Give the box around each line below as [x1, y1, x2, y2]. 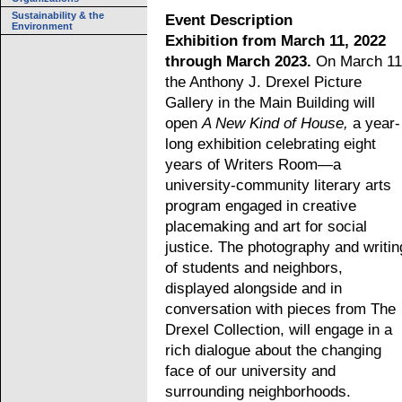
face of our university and [165, 363, 336, 380]
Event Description [165, 12, 293, 29]
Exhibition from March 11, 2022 [165, 32, 386, 49]
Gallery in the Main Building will [165, 94, 375, 111]
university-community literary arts [165, 177, 391, 194]
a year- [348, 115, 400, 132]
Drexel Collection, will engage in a [165, 321, 392, 338]
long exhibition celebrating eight [165, 135, 376, 153]
